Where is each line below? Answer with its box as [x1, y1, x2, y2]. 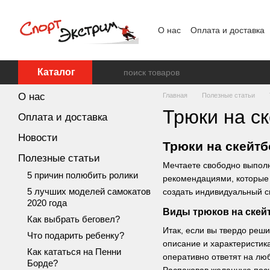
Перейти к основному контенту [10, 4, 131, 14]
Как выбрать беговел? [27, 214, 120, 224]
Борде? [27, 258, 58, 268]
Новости [18, 132, 58, 143]
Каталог [37, 67, 75, 77]
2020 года [27, 198, 67, 208]
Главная [163, 92, 187, 99]
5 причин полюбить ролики [27, 170, 138, 180]
